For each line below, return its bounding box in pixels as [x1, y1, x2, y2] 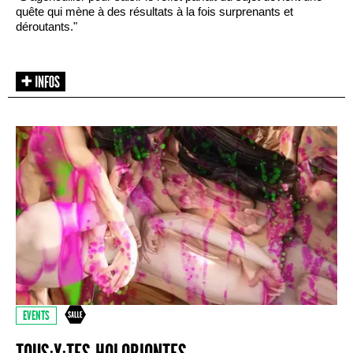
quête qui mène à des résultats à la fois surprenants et [16, 5, 293, 19]
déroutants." [16, 20, 77, 34]
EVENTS [23, 309, 50, 323]
